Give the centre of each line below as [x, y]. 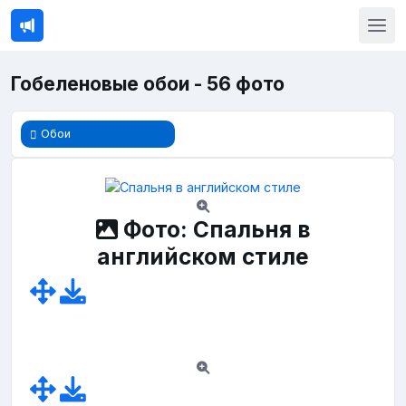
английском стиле [203, 257]
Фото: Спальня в [214, 230]
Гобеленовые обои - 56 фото [148, 84]
